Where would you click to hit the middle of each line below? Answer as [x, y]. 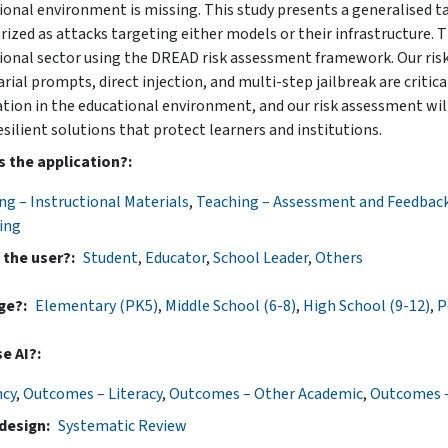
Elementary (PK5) [96, 305]
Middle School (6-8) [230, 305]
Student [110, 257]
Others [339, 257]
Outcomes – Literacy [92, 393]
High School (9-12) [366, 305]
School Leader [260, 257]
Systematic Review [122, 425]
